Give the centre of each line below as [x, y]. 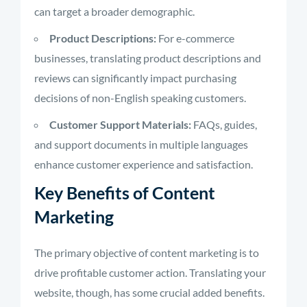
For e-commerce [195, 38]
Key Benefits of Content [125, 193]
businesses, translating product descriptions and [148, 58]
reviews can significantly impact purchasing [135, 78]
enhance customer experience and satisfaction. [144, 164]
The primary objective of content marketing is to [147, 253]
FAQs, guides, [224, 124]
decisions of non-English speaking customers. [140, 98]
